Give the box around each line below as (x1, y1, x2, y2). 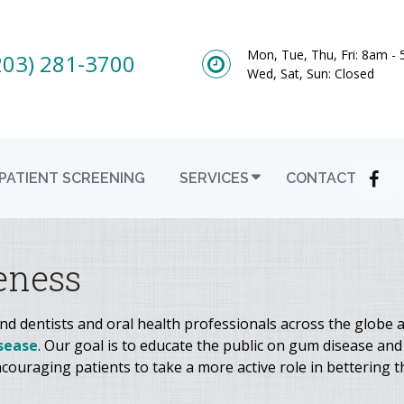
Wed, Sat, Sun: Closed (246, 64, 374, 82)
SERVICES (179, 170, 249, 187)
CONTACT (286, 170, 356, 187)
